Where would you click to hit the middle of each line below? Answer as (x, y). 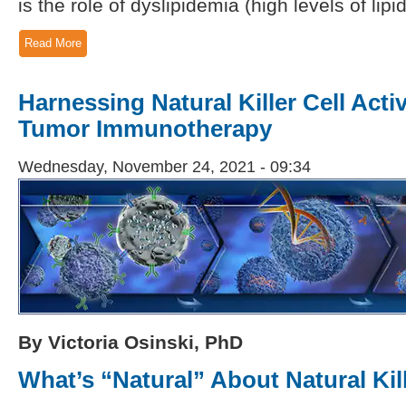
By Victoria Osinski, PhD (130, 342)
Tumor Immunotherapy (145, 128)
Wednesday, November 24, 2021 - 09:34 (164, 166)
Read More (53, 43)
